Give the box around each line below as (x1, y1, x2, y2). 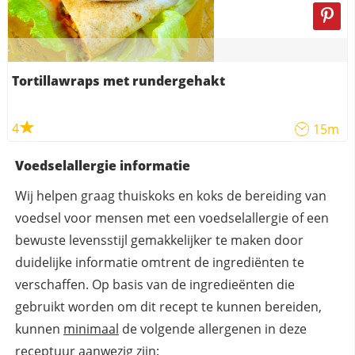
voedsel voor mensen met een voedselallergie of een (14, 209, 329, 227)
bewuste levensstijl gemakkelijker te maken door (14, 231, 303, 250)
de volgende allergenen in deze (118, 320, 307, 338)
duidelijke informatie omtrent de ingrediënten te (14, 254, 304, 272)
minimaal (63, 320, 119, 338)
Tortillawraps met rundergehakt (11, 72, 225, 90)
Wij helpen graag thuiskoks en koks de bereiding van (14, 187, 326, 205)
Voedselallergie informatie (14, 157, 190, 175)
